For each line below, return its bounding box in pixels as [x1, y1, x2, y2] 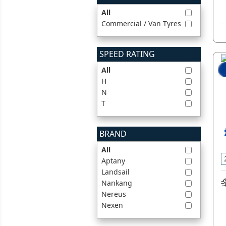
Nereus [101, 189, 126, 199]
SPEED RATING [99, 48, 155, 60]
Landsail [101, 167, 130, 177]
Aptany [101, 156, 125, 166]
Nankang [101, 178, 132, 188]
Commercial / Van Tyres [101, 19, 181, 29]
